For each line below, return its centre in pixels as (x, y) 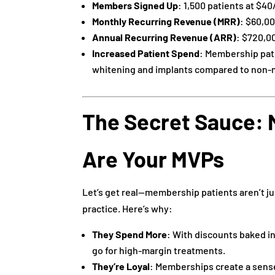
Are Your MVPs (153, 158)
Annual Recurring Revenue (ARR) (165, 37)
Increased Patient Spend (146, 53)
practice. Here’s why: (128, 208)
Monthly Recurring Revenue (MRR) (166, 21)
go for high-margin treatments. (159, 250)
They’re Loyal (121, 266)
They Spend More (130, 234)
